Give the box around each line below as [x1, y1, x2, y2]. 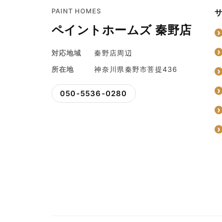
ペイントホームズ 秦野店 [52, 22, 192, 37]
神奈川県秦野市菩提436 [94, 64, 178, 73]
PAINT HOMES [52, 6, 102, 15]
